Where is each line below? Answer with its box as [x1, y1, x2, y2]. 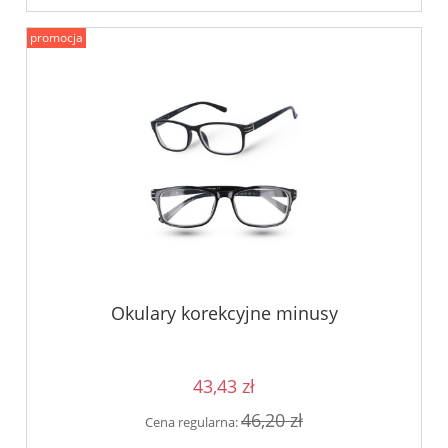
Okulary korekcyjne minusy [110, 300, 338, 325]
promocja [30, 29, 83, 47]
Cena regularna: [145, 412, 241, 431]
